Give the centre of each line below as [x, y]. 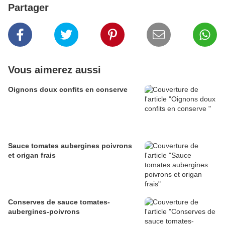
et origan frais [32, 155]
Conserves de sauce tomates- [59, 202]
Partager [28, 8]
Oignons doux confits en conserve [68, 90]
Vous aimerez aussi [54, 70]
